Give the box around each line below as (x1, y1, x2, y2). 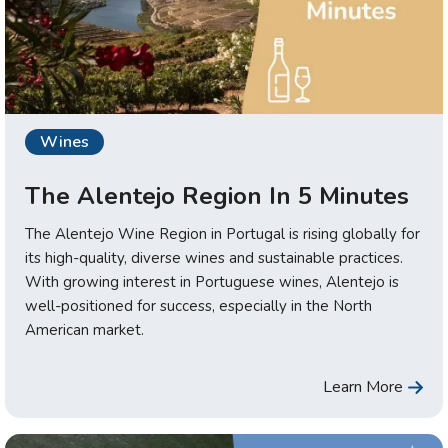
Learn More (323, 376, 403, 399)
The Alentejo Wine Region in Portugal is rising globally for (25, 224, 420, 245)
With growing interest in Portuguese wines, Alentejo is (25, 272, 399, 293)
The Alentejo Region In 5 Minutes (25, 180, 409, 213)
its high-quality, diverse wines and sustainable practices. (25, 248, 403, 269)
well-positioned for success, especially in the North (25, 296, 372, 317)
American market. (25, 320, 144, 341)
